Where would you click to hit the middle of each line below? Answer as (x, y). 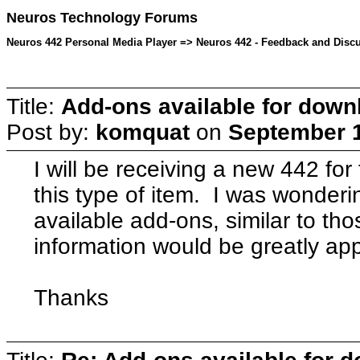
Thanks (72, 297)
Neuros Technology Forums (102, 18)
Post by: (51, 132)
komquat (143, 132)
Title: (34, 106)
